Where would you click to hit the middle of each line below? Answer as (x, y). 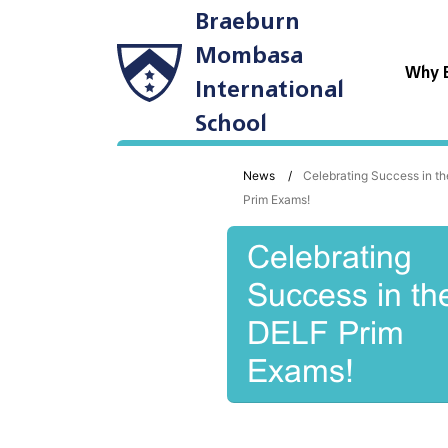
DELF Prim (325, 333)
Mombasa (248, 55)
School (230, 123)
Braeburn (247, 21)
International (269, 89)
